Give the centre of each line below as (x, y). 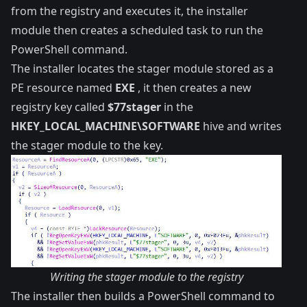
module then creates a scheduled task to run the (137, 30)
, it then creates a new (193, 88)
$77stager (134, 107)
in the (177, 107)
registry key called (59, 107)
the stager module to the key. (87, 146)
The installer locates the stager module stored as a (142, 69)
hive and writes (241, 126)
